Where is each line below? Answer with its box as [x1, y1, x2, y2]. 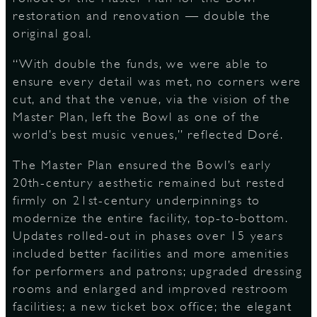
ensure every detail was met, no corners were [13, 74, 302, 88]
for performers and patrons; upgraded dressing [13, 264, 303, 278]
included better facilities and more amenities [13, 246, 289, 260]
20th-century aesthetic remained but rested [13, 175, 285, 190]
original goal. [13, 26, 93, 40]
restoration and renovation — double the [13, 8, 272, 23]
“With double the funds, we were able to [13, 57, 270, 71]
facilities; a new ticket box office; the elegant [13, 299, 292, 313]
